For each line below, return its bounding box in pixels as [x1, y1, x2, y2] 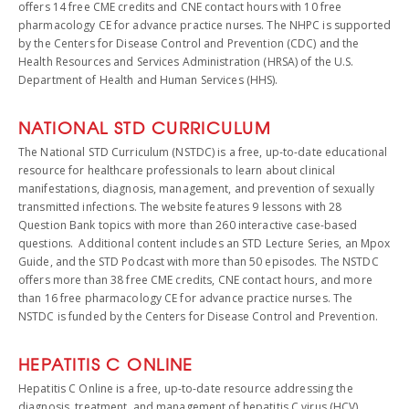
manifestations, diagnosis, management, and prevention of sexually [18, 181, 374, 196]
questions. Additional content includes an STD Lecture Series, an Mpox [18, 236, 391, 251]
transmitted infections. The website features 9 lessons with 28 [18, 199, 342, 215]
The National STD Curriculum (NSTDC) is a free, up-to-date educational [18, 144, 388, 160]
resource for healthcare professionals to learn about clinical [18, 163, 336, 178]
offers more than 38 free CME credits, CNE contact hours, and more [18, 272, 372, 288]
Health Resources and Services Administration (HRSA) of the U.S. [18, 54, 354, 69]
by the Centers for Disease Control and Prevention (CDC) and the [18, 36, 360, 51]
